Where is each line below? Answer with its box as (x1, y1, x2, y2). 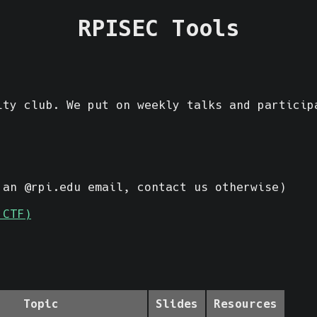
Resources (214, 297, 277, 311)
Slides (156, 297, 198, 311)
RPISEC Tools (78, 15, 239, 42)
